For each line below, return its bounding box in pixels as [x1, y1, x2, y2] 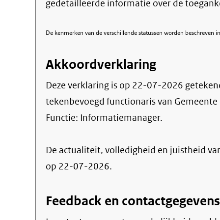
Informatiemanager [80, 111, 160, 124]
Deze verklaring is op [46, 79, 132, 91]
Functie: [46, 111, 80, 124]
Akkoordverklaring [46, 56, 156, 73]
